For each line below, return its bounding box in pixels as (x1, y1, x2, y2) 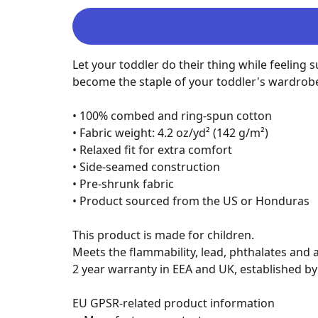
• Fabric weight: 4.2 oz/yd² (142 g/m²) (72, 125, 268, 141)
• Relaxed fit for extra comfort (72, 142, 232, 158)
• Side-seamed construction (72, 159, 220, 175)
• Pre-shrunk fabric (72, 176, 174, 192)
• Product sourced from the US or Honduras (72, 193, 309, 209)
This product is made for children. (72, 227, 254, 243)
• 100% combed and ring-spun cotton (72, 108, 272, 124)
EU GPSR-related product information (72, 295, 275, 311)
